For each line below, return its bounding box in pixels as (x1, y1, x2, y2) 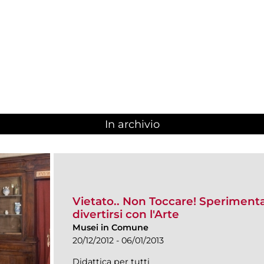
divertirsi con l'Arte (72, 207, 179, 221)
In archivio (104, 118, 160, 131)
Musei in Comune (72, 222, 148, 233)
